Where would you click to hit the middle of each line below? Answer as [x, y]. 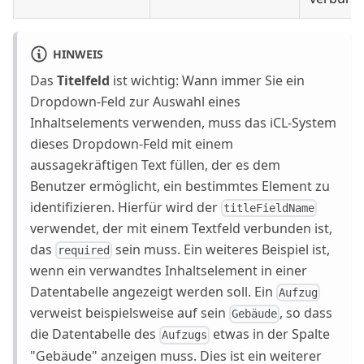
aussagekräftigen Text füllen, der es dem [155, 165]
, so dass [306, 313]
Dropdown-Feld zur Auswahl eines [135, 101]
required [84, 250]
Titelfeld [83, 80]
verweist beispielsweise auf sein [130, 313]
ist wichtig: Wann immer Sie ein [207, 80]
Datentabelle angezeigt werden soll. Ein [153, 292]
